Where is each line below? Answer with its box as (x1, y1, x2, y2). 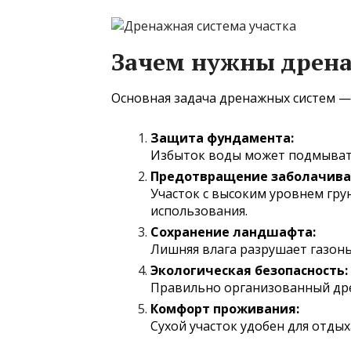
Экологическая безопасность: (150, 261, 348, 279)
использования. (150, 201, 248, 219)
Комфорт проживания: (150, 299, 299, 317)
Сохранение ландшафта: (150, 223, 316, 241)
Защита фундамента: (150, 128, 294, 147)
